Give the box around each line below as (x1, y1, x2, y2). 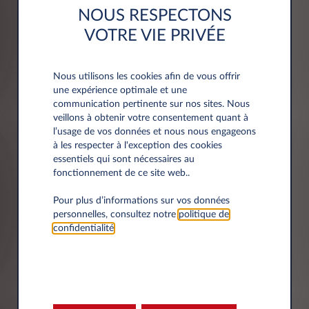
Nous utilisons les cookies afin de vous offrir (52, 72, 240, 81)
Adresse (41, 38, 96, 54)
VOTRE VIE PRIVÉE (83, 28, 226, 44)
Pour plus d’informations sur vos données (52, 196, 230, 206)
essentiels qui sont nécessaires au (52, 154, 195, 164)
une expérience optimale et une (52, 86, 187, 95)
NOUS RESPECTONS (77, 8, 232, 24)
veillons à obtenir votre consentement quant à (52, 113, 248, 123)
